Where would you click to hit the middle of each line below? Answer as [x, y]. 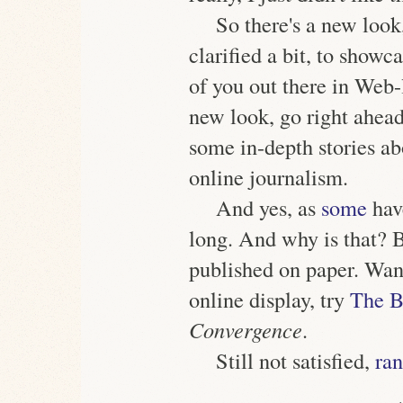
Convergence [246, 330]
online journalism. [269, 177]
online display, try [269, 300]
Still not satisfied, [296, 361]
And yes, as [269, 208]
